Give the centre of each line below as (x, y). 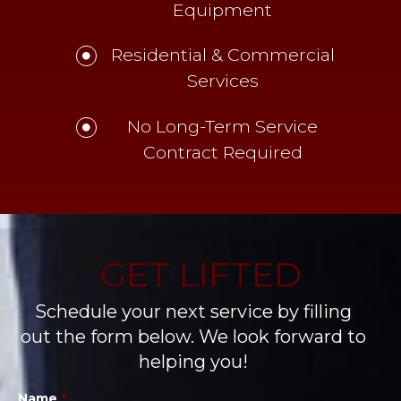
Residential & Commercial (222, 55)
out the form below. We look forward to (193, 337)
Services (222, 81)
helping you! (193, 362)
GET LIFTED (200, 275)
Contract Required (222, 152)
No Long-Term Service (223, 126)
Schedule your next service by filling (193, 312)
